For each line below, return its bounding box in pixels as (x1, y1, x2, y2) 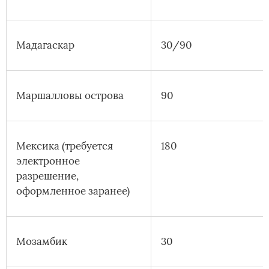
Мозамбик (16, 235, 67, 249)
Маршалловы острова (16, 89, 124, 103)
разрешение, (16, 169, 79, 183)
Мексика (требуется (16, 139, 113, 153)
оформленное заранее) (16, 184, 130, 198)
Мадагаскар (16, 38, 74, 52)
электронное (16, 154, 80, 168)
